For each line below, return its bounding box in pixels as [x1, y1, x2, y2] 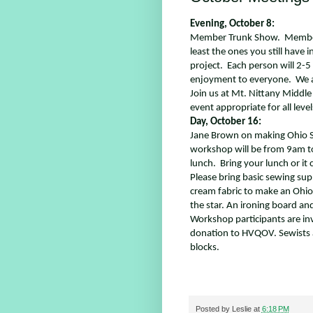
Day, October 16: [189, 117, 261, 128]
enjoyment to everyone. [189, 75, 291, 86]
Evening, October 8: [189, 19, 275, 30]
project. [189, 61, 223, 72]
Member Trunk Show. [189, 33, 280, 44]
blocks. [189, 242, 228, 254]
